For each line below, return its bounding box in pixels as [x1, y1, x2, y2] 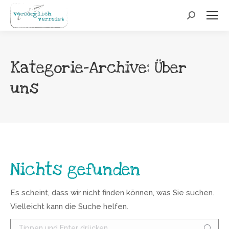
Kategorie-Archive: [10, 57, 155, 78]
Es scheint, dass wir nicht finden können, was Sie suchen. [10, 188, 214, 197]
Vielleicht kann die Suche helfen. [10, 202, 128, 211]
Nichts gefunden [10, 159, 141, 180]
